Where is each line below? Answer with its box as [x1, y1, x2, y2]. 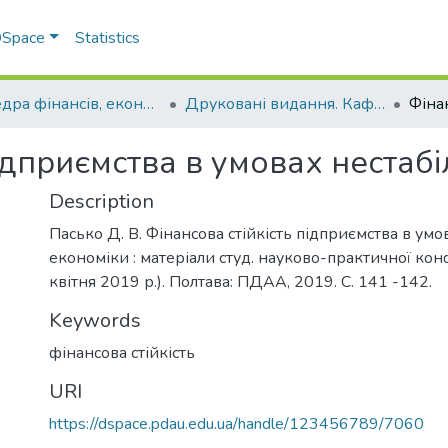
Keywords [49, 307, 141, 334]
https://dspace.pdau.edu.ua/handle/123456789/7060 [49, 413, 424, 435]
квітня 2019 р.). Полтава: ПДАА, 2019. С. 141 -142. [49, 271, 432, 293]
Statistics [75, 27, 141, 49]
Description [49, 188, 154, 215]
